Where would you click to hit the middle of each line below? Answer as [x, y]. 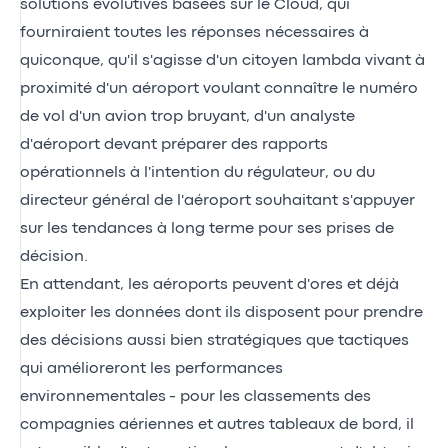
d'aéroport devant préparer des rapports [174, 144]
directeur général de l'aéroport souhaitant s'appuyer [217, 200]
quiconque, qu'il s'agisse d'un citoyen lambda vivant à [222, 60]
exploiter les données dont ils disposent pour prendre [221, 312]
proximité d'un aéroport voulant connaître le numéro [219, 88]
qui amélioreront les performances [151, 368]
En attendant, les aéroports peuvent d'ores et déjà [209, 284]
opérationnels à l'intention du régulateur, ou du [197, 172]
